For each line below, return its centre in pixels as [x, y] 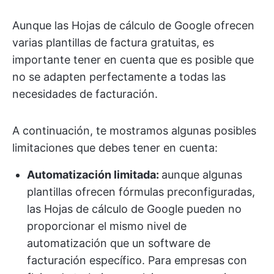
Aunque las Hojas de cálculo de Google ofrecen [133, 26]
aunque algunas [202, 175]
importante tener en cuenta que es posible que [133, 60]
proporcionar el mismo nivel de [107, 226]
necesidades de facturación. [85, 94]
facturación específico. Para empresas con [137, 261]
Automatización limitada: [94, 175]
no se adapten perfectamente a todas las [119, 77]
